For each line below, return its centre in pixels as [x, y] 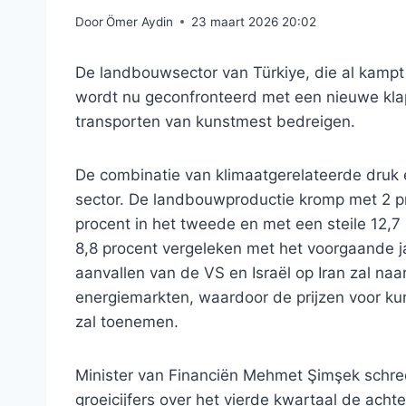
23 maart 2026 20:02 [254, 21]
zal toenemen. [127, 321]
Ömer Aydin [140, 21]
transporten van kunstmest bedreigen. [215, 121]
